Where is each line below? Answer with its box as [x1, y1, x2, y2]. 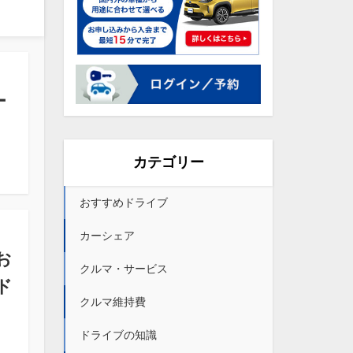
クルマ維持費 [80, 295, 146, 308]
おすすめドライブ [80, 195, 168, 209]
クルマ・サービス [80, 262, 168, 275]
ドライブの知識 [80, 328, 157, 341]
